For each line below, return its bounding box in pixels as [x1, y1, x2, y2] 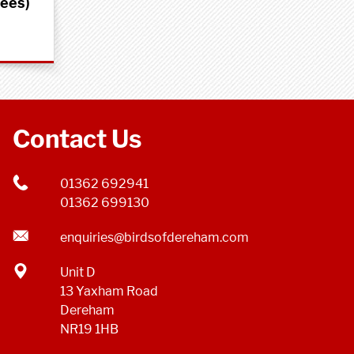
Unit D [60, 265, 96, 281]
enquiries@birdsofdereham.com [60, 230, 249, 246]
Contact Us [13, 124, 141, 155]
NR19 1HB [60, 322, 119, 337]
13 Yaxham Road [60, 284, 158, 299]
